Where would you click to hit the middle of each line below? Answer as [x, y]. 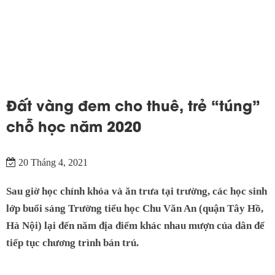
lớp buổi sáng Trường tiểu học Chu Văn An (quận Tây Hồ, [135, 208]
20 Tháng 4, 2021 [52, 162]
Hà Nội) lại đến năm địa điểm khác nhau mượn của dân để [135, 225]
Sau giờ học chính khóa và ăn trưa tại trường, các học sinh [137, 191]
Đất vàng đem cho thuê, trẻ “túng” [133, 104]
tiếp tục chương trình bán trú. [72, 242]
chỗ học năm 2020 [74, 125]
